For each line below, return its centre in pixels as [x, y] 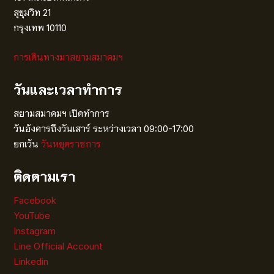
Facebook [35, 200]
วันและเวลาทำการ [68, 91]
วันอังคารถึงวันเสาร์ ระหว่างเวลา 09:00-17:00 [104, 128]
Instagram [36, 231]
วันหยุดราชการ [71, 144]
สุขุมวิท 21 [32, 13]
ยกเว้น [28, 144]
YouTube [32, 215]
